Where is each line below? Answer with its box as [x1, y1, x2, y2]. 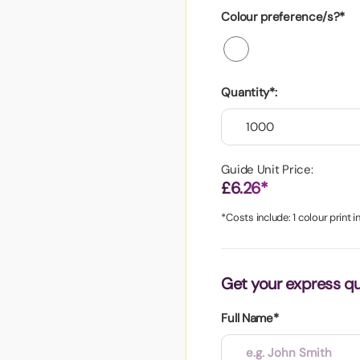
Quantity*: [221, 84, 277, 100]
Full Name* [221, 309, 279, 326]
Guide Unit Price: [221, 161, 313, 178]
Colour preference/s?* [221, 8, 346, 25]
